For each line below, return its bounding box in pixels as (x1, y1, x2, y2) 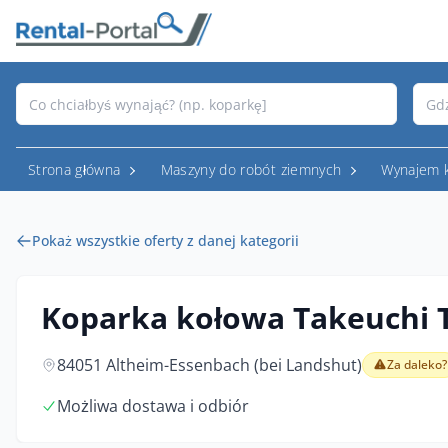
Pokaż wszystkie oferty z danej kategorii (32, 231, 299, 250)
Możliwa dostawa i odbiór (57, 395, 249, 417)
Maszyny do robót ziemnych (160, 160, 342, 179)
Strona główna (28, 160, 121, 179)
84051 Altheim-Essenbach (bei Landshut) (57, 354, 362, 376)
